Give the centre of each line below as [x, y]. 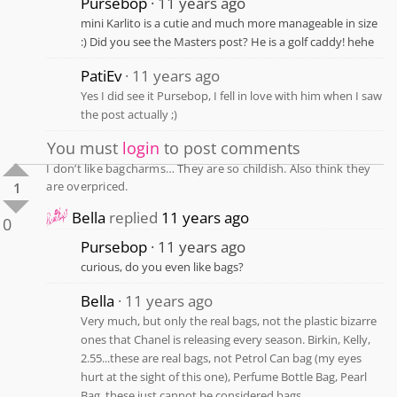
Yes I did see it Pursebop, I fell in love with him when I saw [232, 95]
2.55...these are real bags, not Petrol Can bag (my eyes [222, 358]
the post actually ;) [129, 114]
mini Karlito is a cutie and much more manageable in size [230, 23]
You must [85, 148]
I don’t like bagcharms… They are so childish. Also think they [209, 168]
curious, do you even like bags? [163, 266]
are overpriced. [87, 186]
